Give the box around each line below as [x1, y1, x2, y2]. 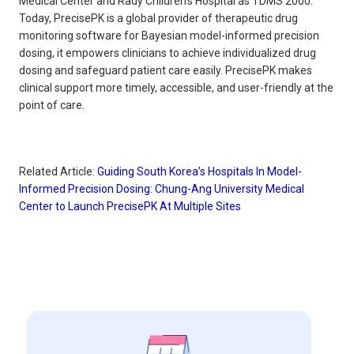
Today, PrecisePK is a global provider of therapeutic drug [19, 11, 298, 24]
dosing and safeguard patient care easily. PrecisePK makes [19, 63, 312, 77]
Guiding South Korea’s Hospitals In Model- [97, 164, 302, 178]
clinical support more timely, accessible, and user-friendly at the [19, 81, 333, 94]
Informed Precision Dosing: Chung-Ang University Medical [19, 182, 304, 195]
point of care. [19, 98, 85, 111]
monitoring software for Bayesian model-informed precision [19, 28, 319, 42]
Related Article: [19, 164, 97, 178]
